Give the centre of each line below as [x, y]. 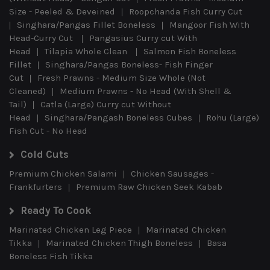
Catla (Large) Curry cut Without [106, 104]
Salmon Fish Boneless [190, 51]
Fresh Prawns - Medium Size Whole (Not [121, 77]
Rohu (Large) [233, 117]
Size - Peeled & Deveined [62, 11]
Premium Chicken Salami [63, 173]
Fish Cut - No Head [48, 130]
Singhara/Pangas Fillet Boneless [86, 24]
